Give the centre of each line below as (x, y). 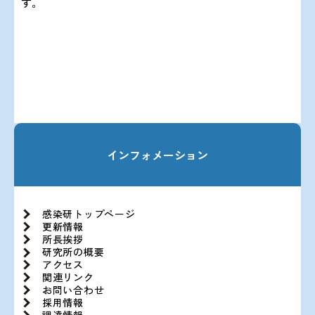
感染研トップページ (89, 213)
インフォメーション (157, 154)
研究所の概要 (73, 251)
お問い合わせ (73, 289)
